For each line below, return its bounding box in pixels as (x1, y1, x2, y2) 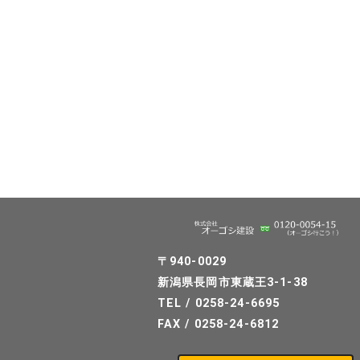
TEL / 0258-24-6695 (157, 297, 280, 311)
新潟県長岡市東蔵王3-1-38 (157, 276, 308, 290)
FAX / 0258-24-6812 (157, 317, 280, 332)
